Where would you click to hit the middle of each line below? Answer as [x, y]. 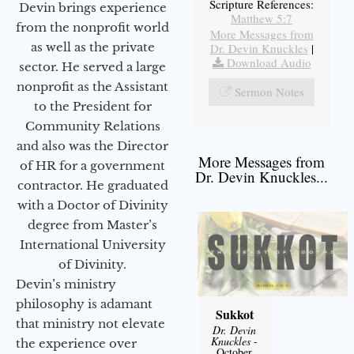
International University [92, 245]
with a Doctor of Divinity [92, 205]
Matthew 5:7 [262, 19]
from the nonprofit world [92, 28]
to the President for [92, 107]
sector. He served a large [92, 67]
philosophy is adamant [84, 304]
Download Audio [269, 63]
